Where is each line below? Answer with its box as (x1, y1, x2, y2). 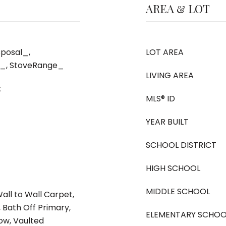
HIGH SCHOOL (146, 162, 200, 174)
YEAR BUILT (146, 116, 189, 128)
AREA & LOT (146, 1, 210, 16)
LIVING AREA (146, 70, 194, 81)
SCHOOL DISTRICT (146, 139, 216, 151)
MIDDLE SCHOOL (146, 186, 210, 197)
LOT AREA (146, 46, 184, 58)
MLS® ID (146, 93, 175, 104)
